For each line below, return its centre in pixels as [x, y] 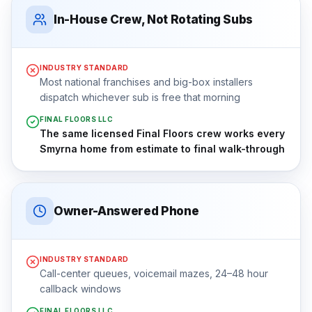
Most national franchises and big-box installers [146, 82]
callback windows [80, 289]
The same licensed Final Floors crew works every [162, 133]
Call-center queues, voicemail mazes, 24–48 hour [154, 273]
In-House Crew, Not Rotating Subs [154, 19]
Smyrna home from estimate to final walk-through [162, 149]
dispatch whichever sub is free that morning [140, 97]
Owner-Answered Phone [126, 211]
